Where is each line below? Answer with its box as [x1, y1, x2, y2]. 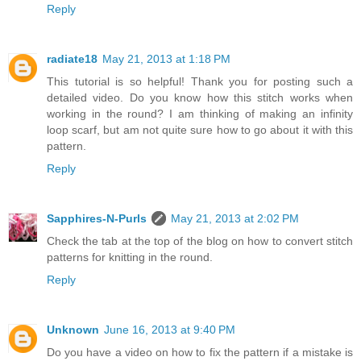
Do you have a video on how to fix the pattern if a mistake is [47, 345, 353, 359]
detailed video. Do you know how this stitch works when [47, 91, 353, 104]
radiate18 [47, 52, 98, 65]
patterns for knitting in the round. [47, 250, 213, 263]
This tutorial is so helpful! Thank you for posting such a [47, 75, 353, 88]
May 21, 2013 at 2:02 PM [171, 211, 299, 225]
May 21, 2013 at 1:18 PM [102, 52, 230, 65]
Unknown [47, 322, 99, 336]
